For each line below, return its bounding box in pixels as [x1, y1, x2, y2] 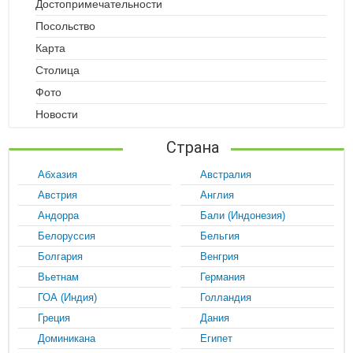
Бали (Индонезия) [200, 210, 286, 221]
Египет [200, 333, 233, 344]
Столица [35, 64, 80, 76]
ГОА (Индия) [38, 292, 97, 303]
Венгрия [200, 251, 240, 262]
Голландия [200, 292, 252, 303]
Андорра [38, 210, 79, 221]
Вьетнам [38, 271, 79, 283]
